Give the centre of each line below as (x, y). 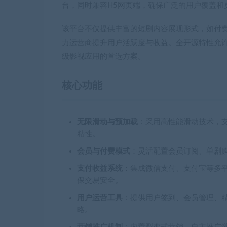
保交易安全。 (100, 181)
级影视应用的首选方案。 (104, 56)
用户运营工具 (100, 198)
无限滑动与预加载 (107, 122)
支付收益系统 (100, 168)
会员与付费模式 (104, 151)
